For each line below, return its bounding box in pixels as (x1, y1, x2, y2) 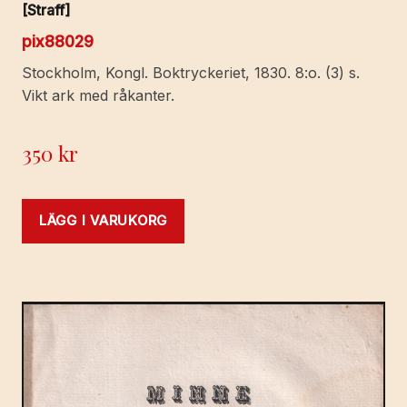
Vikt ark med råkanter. (22, 85, 174, 104)
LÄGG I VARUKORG (39, 212, 168, 229)
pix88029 (22, 31, 94, 51)
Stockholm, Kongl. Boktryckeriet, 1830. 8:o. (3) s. (22, 63, 360, 82)
